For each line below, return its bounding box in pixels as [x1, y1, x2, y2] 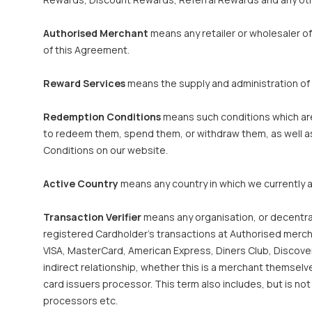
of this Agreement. [43, 43, 130, 56]
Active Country [43, 177, 118, 190]
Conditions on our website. [43, 143, 168, 157]
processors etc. [43, 294, 118, 307]
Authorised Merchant [43, 26, 148, 40]
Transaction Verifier [43, 210, 141, 224]
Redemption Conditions [43, 110, 161, 123]
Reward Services [43, 77, 125, 90]
